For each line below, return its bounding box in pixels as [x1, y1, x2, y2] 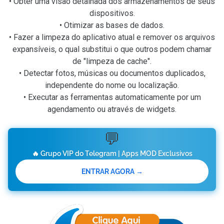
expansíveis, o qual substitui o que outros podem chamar [12, 44, 211, 54]
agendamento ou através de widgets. [47, 104, 176, 114]
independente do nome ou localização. [45, 80, 179, 90]
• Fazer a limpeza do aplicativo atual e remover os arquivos [9, 32, 215, 42]
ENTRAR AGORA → [81, 167, 143, 175]
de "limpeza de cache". [72, 56, 151, 66]
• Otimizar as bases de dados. [59, 20, 164, 30]
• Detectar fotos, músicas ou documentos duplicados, [18, 68, 205, 78]
